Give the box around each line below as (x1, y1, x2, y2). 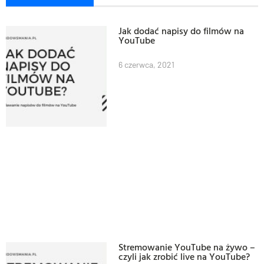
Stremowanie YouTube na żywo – (118, 240, 256, 255)
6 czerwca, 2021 (118, 59, 175, 70)
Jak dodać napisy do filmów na (118, 23, 245, 38)
